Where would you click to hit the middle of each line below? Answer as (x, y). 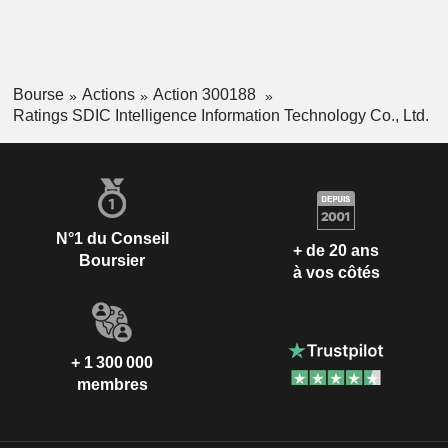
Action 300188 (206, 95)
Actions (108, 95)
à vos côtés (336, 273)
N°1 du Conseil (112, 238)
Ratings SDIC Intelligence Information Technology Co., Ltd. (220, 115)
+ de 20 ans (336, 251)
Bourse (38, 95)
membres (112, 384)
